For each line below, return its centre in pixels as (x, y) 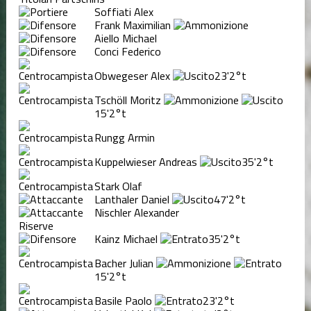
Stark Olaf (118, 186)
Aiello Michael (125, 38)
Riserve (36, 225)
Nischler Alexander (136, 212)
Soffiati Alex (124, 11)
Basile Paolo (123, 300)
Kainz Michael (126, 238)
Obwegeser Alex (132, 75)
